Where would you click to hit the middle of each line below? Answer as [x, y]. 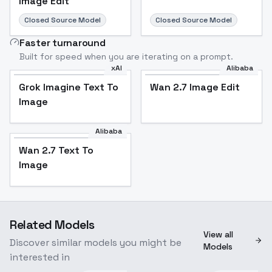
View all [219, 234]
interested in [40, 257]
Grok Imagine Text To [69, 87]
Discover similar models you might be [96, 242]
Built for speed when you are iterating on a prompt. [126, 56]
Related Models [52, 224]
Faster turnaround [63, 42]
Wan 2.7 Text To [56, 150]
